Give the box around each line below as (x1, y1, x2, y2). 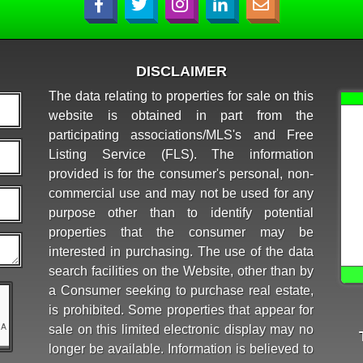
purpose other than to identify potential (49, 205, 314, 220)
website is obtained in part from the (49, 108, 314, 122)
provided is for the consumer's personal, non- (49, 166, 314, 181)
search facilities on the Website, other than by (49, 263, 314, 278)
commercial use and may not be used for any (49, 186, 314, 200)
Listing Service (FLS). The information (49, 147, 314, 161)
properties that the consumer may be (49, 224, 314, 239)
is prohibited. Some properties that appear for (49, 302, 314, 317)
